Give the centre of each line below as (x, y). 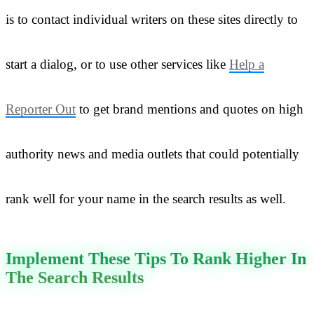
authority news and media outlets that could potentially (152, 153)
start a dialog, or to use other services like (117, 64)
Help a (247, 64)
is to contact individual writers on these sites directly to (152, 19)
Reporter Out (41, 109)
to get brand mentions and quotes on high (190, 109)
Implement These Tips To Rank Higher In (156, 258)
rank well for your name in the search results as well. (146, 198)
